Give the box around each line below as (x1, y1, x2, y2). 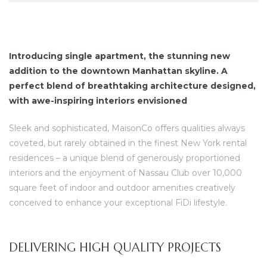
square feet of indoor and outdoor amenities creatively (9, 182, 235, 194)
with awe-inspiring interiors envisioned (9, 95, 187, 107)
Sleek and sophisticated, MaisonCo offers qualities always (9, 123, 245, 134)
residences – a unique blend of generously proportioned (9, 153, 240, 164)
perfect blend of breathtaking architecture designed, (9, 80, 256, 92)
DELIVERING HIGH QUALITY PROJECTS (9, 240, 221, 256)
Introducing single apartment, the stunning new (9, 51, 230, 62)
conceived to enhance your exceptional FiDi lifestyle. (9, 197, 227, 209)
